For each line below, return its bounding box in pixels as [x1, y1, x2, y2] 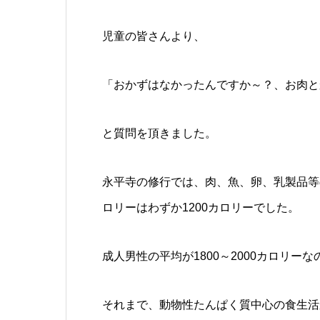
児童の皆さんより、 [102, 30, 205, 43]
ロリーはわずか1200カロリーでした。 [102, 201, 299, 214]
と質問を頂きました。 [102, 127, 216, 140]
